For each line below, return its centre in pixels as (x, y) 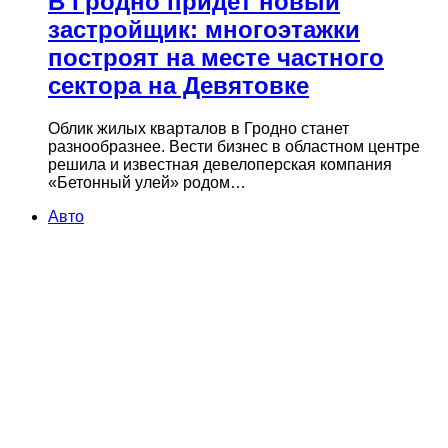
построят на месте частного (216, 58)
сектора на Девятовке (178, 86)
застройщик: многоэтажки (204, 30)
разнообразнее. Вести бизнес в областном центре (234, 147)
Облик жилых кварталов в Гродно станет (198, 129)
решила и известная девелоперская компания (220, 165)
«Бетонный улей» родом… (147, 183)
